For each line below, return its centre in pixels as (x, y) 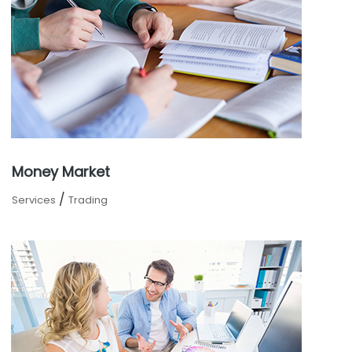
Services (34, 200)
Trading (88, 200)
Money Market (61, 172)
